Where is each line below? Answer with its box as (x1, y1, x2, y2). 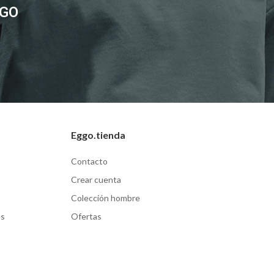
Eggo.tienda (71, 129, 125, 141)
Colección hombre (71, 193, 140, 204)
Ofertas (71, 211, 102, 222)
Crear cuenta (71, 174, 121, 185)
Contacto (71, 156, 108, 167)
